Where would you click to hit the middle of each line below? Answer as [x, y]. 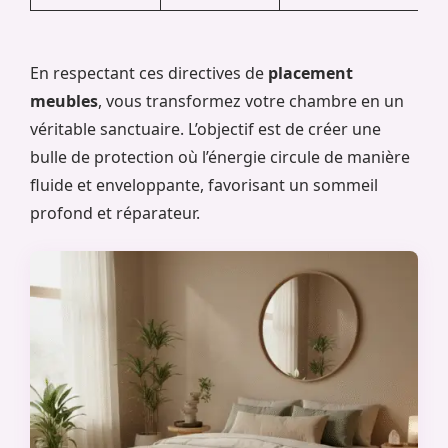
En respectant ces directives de [149, 72]
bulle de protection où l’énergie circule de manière [220, 156]
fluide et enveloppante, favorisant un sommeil [204, 184]
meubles [64, 100]
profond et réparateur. [115, 212]
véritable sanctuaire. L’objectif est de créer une [205, 128]
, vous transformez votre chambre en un [251, 100]
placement [310, 72]
